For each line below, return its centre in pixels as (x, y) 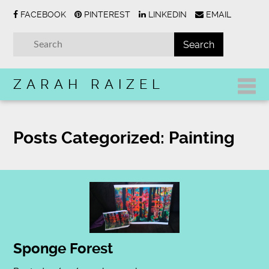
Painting (200, 138)
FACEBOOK (44, 14)
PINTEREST (107, 14)
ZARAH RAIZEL (89, 84)
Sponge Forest (63, 248)
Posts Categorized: (89, 138)
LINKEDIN (168, 14)
